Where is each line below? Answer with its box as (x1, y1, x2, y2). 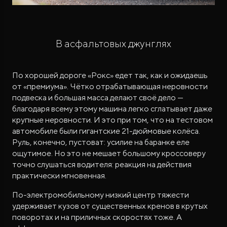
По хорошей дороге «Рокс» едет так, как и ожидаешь (12, 70, 208, 81)
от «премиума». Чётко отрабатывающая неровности (12, 82, 208, 92)
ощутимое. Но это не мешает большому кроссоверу (12, 148, 206, 159)
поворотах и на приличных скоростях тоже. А (12, 212, 182, 222)
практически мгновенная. (12, 171, 106, 181)
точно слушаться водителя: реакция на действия (12, 160, 192, 170)
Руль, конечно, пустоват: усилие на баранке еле (12, 137, 190, 147)
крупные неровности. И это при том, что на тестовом (12, 115, 213, 125)
